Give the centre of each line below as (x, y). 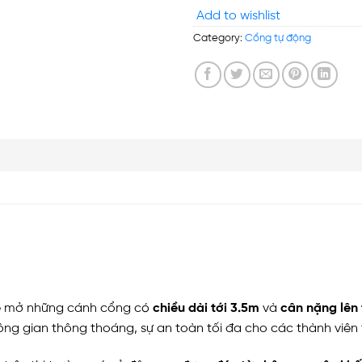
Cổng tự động (278, 39)
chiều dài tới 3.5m (206, 308)
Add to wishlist (238, 16)
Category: (219, 39)
